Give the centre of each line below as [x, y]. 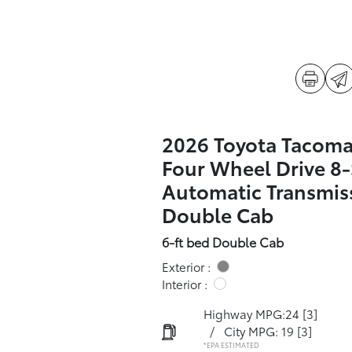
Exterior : [186, 266]
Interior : [184, 284]
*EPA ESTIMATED [231, 345]
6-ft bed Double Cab [222, 242]
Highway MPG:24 [251, 313]
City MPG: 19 [258, 331]
